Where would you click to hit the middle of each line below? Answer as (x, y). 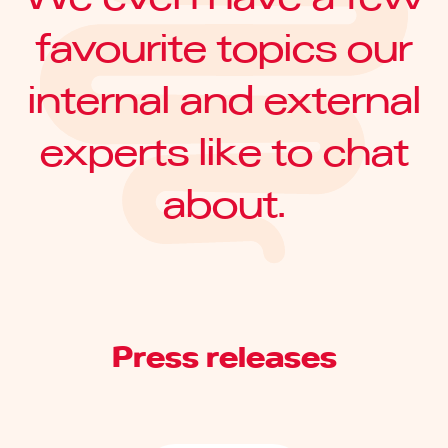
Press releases (224, 359)
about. (224, 205)
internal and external (224, 101)
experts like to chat (224, 153)
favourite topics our (224, 49)
